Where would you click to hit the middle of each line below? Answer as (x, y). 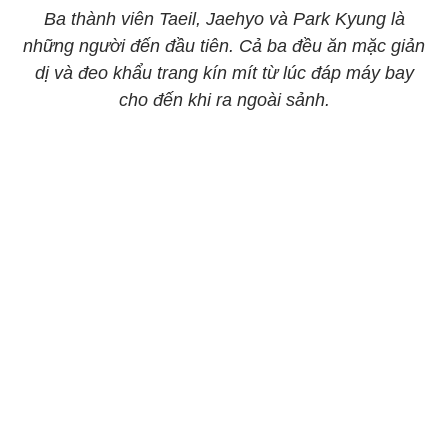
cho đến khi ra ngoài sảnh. (224, 100)
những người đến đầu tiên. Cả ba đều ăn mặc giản (224, 46)
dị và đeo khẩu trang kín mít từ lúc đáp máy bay (224, 73)
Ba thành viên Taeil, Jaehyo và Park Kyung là (224, 19)
